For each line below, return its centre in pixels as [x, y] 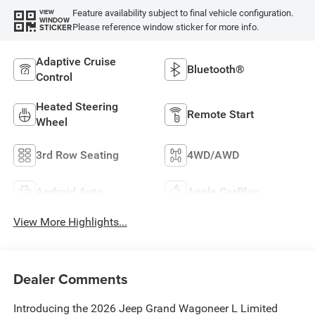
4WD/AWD [213, 155]
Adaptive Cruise [76, 61]
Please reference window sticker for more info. [165, 27]
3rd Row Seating [77, 155]
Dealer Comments [70, 279]
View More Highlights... [70, 221]
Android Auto [69, 191]
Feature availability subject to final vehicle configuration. [182, 13]
